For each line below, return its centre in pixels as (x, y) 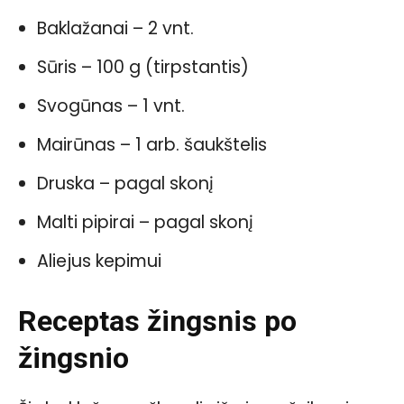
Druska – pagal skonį (125, 183)
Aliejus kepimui (99, 261)
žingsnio (73, 358)
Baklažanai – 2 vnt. (115, 28)
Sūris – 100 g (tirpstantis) (143, 67)
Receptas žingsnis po (157, 321)
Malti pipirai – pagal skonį (145, 222)
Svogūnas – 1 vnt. (111, 106)
